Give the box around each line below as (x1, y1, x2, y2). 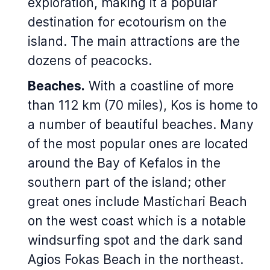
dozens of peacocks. (28, 53, 152, 68)
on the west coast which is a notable (28, 213, 246, 228)
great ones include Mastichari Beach (28, 194, 247, 209)
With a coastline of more (85, 78, 234, 93)
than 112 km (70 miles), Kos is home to (28, 98, 258, 113)
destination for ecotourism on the (28, 14, 227, 30)
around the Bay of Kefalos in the (28, 155, 221, 171)
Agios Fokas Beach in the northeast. (28, 252, 243, 267)
